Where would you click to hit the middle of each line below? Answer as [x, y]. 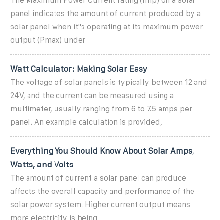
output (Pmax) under [48, 40]
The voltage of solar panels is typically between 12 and [109, 82]
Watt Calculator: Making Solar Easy [79, 69]
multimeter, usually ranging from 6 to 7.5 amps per [101, 109]
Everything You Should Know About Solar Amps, [102, 151]
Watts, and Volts [42, 164]
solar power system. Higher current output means [100, 204]
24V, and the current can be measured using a [92, 95]
